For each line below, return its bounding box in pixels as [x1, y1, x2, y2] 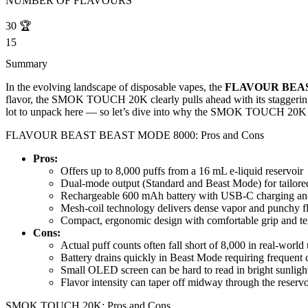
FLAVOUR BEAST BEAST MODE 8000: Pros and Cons [5, 129, 264, 142]
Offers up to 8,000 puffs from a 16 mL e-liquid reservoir [60, 165, 303, 177]
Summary [5, 58, 47, 70]
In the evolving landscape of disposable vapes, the [5, 81, 225, 93]
